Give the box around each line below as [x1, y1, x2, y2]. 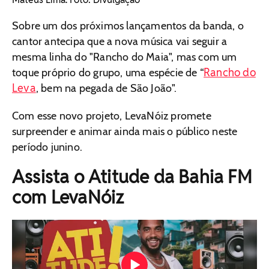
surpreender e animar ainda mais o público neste [12, 124, 238, 138]
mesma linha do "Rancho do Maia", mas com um [12, 50, 237, 64]
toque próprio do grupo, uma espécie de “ [12, 65, 204, 79]
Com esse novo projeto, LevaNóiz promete [12, 109, 211, 122]
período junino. [12, 140, 82, 154]
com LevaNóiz [12, 185, 124, 209]
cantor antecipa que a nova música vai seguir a [12, 34, 228, 48]
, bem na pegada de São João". [35, 81, 177, 95]
